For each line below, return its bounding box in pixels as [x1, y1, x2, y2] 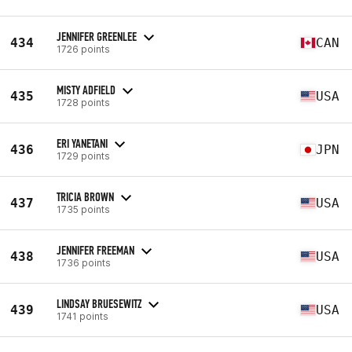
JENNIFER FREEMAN [57, 242, 134, 258]
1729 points [57, 149, 110, 162]
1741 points [57, 310, 108, 322]
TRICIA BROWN [57, 189, 114, 204]
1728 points [57, 96, 110, 108]
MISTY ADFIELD [57, 82, 115, 97]
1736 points [57, 256, 111, 269]
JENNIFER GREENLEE [57, 28, 137, 44]
